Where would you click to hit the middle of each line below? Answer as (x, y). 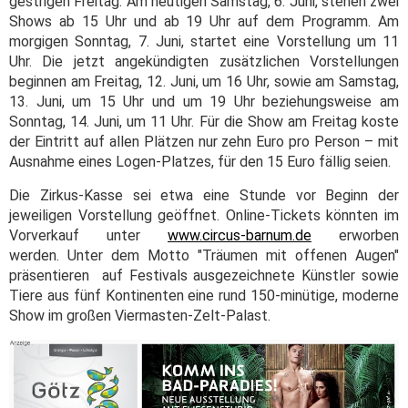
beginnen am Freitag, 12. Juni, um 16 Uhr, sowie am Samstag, (204, 81)
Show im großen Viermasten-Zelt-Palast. (142, 315)
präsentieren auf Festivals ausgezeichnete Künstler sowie (204, 275)
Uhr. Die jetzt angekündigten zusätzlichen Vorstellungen (204, 61)
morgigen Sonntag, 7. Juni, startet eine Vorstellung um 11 (204, 41)
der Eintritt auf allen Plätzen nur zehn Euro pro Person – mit (204, 141)
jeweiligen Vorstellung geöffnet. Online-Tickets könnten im (204, 215)
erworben (355, 235)
